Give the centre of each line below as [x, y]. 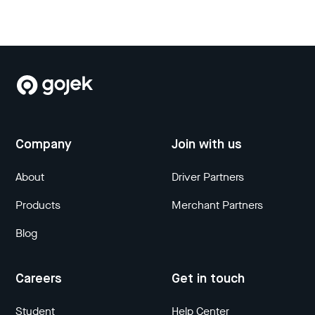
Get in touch [208, 279]
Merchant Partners [217, 205]
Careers [39, 279]
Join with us [207, 145]
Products [38, 205]
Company [44, 145]
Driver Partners [208, 177]
